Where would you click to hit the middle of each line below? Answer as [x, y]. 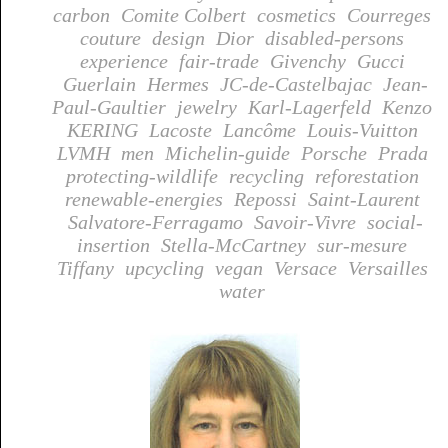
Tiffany [85, 267]
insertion [113, 244]
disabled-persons [334, 37]
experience [123, 60]
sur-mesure [362, 244]
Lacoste [180, 129]
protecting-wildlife [141, 175]
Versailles [387, 267]
